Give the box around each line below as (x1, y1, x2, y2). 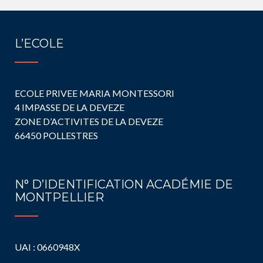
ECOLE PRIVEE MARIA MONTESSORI (15, 87, 174, 99)
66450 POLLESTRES (15, 130, 98, 141)
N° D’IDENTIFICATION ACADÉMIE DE (15, 177, 233, 191)
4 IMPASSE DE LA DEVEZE (15, 102, 124, 113)
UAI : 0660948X (15, 241, 80, 252)
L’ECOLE (15, 36, 64, 50)
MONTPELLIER (15, 190, 104, 204)
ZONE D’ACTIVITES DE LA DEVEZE (15, 116, 163, 127)
